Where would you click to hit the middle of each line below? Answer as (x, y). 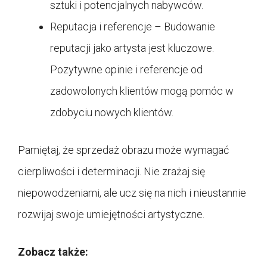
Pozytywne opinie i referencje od (126, 69)
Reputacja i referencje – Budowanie (133, 26)
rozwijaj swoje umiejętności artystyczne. (111, 214)
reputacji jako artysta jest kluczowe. (132, 48)
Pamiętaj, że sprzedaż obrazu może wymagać (123, 150)
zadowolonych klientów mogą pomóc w (142, 91)
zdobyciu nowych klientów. (112, 112)
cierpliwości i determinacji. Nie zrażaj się (111, 171)
